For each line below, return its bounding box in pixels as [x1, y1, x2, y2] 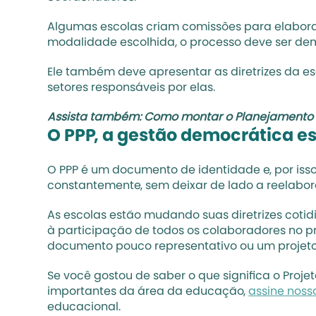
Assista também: [47, 112, 145, 123]
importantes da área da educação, [47, 286, 249, 298]
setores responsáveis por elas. [47, 83, 216, 94]
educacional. [47, 302, 124, 313]
